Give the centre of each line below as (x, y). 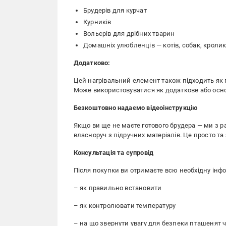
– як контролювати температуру (125, 206)
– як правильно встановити (118, 188)
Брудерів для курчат (115, 10)
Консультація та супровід (114, 153)
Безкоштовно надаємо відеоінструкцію (136, 108)
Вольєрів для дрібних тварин (129, 34)
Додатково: (92, 63)
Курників (97, 22)
